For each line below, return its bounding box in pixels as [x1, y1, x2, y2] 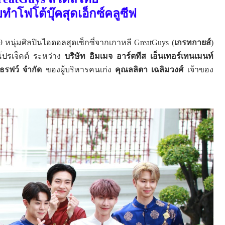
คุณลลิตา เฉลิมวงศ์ [111, 65, 187, 74]
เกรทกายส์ [174, 38, 211, 47]
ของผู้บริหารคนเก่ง [45, 65, 111, 74]
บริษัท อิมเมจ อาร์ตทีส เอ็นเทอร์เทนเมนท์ [65, 51, 213, 60]
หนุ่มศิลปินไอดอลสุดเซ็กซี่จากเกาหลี [5, 38, 135, 47]
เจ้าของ [187, 65, 213, 74]
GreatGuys [134, 38, 172, 47]
